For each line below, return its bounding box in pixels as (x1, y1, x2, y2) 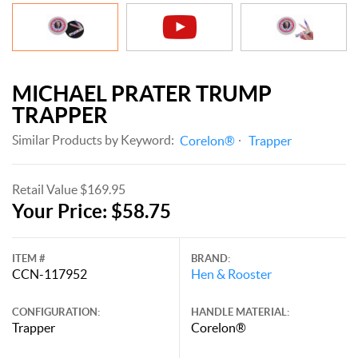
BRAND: (191, 252, 230, 265)
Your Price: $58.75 (12, 200, 171, 222)
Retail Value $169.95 (12, 181, 125, 197)
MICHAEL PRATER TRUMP (12, 81, 272, 105)
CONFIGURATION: (12, 305, 100, 318)
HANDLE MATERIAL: (191, 305, 289, 318)
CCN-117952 (12, 266, 87, 281)
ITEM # (12, 252, 46, 265)
